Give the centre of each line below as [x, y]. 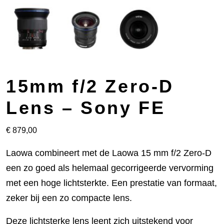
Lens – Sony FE [86, 108]
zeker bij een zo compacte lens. [69, 198]
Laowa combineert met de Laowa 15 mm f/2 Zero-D [109, 153]
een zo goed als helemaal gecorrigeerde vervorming [110, 168]
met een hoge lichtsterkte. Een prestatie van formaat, [111, 183]
